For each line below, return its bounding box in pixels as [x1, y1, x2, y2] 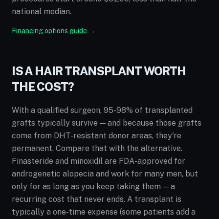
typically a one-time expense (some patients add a [12, 207, 196, 217]
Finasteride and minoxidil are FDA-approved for [12, 156, 185, 166]
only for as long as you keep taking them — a [12, 182, 175, 191]
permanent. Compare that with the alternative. [12, 144, 182, 153]
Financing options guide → [12, 27, 95, 35]
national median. [12, 7, 71, 16]
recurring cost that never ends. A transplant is [12, 195, 181, 204]
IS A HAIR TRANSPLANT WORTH [12, 64, 186, 78]
